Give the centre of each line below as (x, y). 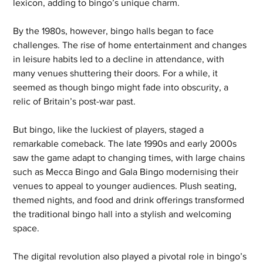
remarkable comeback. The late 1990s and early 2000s (126, 144)
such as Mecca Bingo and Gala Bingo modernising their (127, 172)
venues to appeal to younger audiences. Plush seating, (126, 186)
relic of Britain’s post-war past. (75, 102)
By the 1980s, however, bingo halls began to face (115, 31)
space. (26, 228)
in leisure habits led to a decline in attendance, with (120, 59)
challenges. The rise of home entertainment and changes (131, 45)
